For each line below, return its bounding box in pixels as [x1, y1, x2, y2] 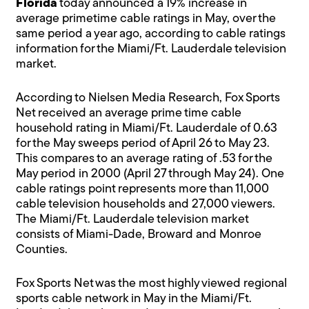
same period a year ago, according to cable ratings [16, 28, 286, 41]
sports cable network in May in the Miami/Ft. [16, 292, 252, 306]
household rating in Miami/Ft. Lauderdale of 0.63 [16, 122, 278, 136]
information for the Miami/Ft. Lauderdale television [16, 43, 287, 57]
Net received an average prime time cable [16, 107, 242, 121]
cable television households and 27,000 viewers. [16, 198, 276, 212]
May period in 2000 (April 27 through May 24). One [16, 168, 285, 181]
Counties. [16, 243, 68, 257]
